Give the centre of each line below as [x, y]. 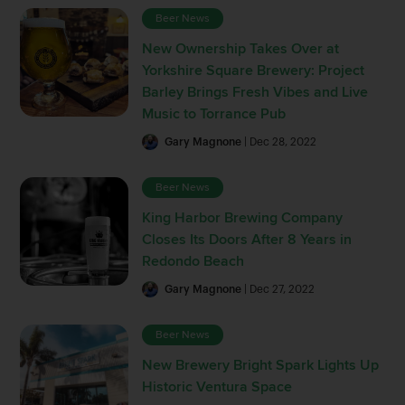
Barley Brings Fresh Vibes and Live [255, 92]
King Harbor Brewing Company [243, 217]
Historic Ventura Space [217, 386]
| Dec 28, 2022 [279, 141]
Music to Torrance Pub [214, 113]
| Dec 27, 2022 [278, 289]
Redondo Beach [193, 261]
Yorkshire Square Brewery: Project [254, 70]
